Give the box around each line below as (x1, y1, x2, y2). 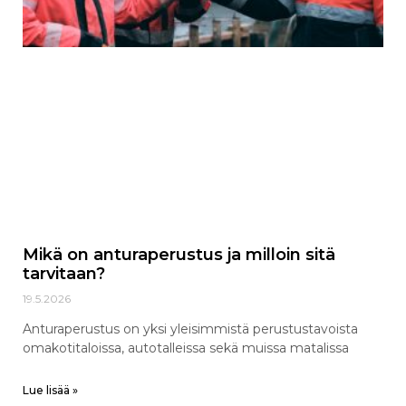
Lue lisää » (23, 382, 78, 397)
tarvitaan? (23, 263, 105, 284)
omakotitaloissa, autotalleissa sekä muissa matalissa (23, 339, 349, 356)
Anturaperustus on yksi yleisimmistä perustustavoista (23, 320, 358, 337)
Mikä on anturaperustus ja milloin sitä (23, 244, 335, 265)
